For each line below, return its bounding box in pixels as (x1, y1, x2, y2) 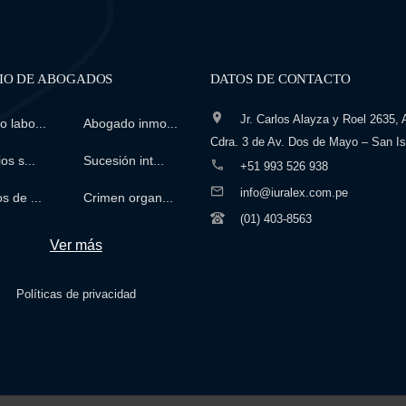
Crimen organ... (83, 190, 174, 205)
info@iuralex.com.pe (239, 186, 348, 199)
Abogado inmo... (83, 116, 179, 130)
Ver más (49, 237, 102, 253)
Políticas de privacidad (15, 287, 136, 301)
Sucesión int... (83, 153, 165, 168)
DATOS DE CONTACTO (209, 72, 351, 86)
